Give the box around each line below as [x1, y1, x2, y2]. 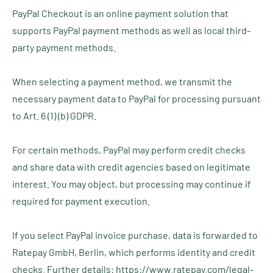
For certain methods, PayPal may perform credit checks [12, 144, 246, 155]
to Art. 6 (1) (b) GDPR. [12, 110, 96, 121]
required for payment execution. [12, 195, 150, 207]
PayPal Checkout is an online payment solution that [12, 7, 229, 19]
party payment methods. [12, 41, 116, 53]
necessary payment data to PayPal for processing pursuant [12, 93, 261, 104]
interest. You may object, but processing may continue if [12, 178, 251, 190]
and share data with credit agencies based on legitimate [12, 161, 250, 172]
